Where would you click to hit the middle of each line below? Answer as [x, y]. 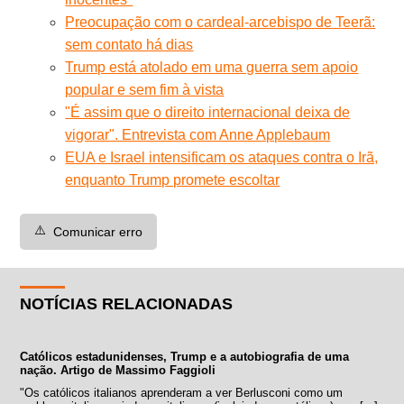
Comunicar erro [98, 231]
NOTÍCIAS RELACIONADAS [127, 303]
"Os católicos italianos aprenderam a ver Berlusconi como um [182, 392]
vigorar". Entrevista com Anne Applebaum [198, 134]
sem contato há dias [129, 44]
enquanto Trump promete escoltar [173, 179]
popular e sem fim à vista [145, 89]
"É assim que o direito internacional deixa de [208, 112]
